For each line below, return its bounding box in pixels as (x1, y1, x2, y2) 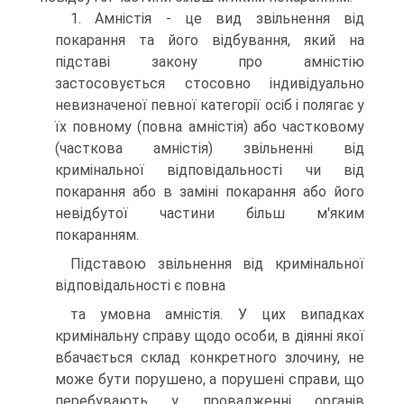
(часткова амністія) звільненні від (55, 140, 364, 157)
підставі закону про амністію (55, 53, 364, 70)
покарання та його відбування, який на (55, 32, 364, 49)
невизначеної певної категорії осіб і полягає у (55, 96, 364, 114)
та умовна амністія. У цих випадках (70, 306, 364, 323)
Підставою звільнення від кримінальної (70, 255, 364, 272)
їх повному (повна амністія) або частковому (55, 118, 364, 135)
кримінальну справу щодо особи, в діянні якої (55, 327, 364, 344)
